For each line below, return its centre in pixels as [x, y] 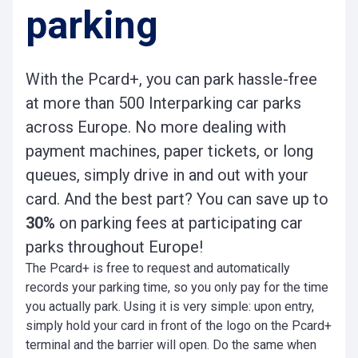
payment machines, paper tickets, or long [169, 151]
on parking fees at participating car [179, 223]
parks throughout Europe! [114, 247]
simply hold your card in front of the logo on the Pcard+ [179, 326]
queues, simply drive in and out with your [167, 175]
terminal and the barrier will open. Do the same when [171, 345]
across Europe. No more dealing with [156, 127]
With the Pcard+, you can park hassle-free [171, 79]
